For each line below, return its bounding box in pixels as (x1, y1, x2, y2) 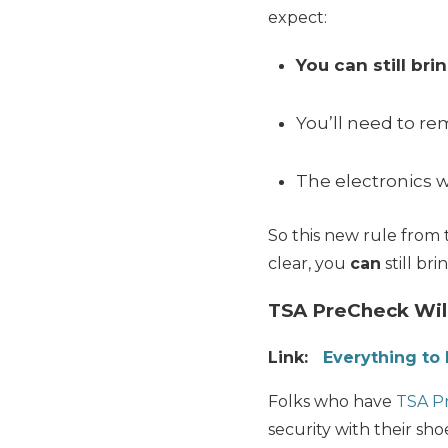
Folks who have (268, 391, 396, 411)
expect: (268, 8, 327, 28)
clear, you (268, 254, 350, 274)
